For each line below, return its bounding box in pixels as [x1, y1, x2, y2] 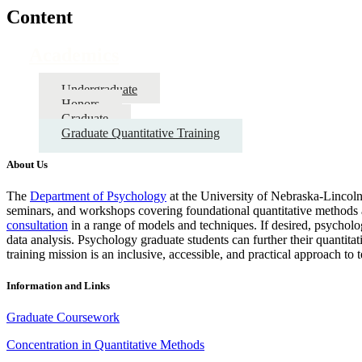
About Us [6, 158, 48, 170]
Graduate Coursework [6, 310, 120, 325]
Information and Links [6, 280, 110, 293]
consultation [6, 218, 68, 233]
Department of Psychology [30, 189, 166, 204]
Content [6, 6, 73, 27]
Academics [29, 44, 119, 65]
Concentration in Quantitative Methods [6, 338, 204, 352]
